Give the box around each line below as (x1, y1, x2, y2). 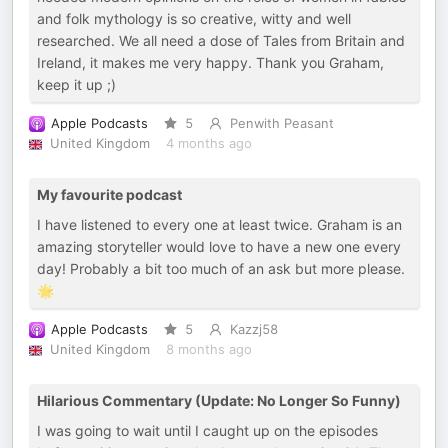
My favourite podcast (37, 186, 182, 203)
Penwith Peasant (229, 116, 334, 131)
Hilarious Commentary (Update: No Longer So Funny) (37, 392, 401, 409)
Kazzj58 (229, 322, 278, 337)
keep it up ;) (37, 76, 116, 93)
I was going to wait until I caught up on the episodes (37, 422, 378, 439)
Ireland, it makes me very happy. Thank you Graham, (37, 54, 384, 71)
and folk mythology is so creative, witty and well (37, 10, 351, 27)
